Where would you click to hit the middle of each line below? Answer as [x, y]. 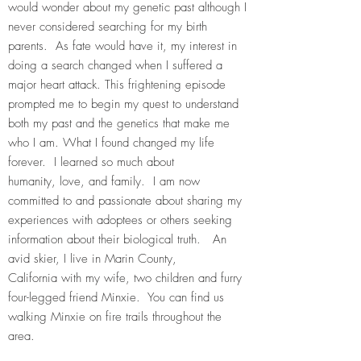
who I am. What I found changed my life [111, 143]
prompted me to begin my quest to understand [123, 104]
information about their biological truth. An [117, 239]
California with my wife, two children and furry [125, 278]
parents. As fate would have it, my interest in [122, 46]
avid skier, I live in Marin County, [92, 259]
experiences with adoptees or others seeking [120, 220]
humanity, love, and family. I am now [104, 181]
